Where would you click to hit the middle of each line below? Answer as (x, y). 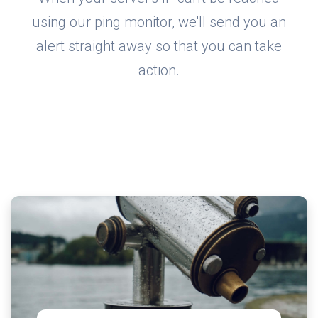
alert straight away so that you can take (159, 46)
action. (159, 71)
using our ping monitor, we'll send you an (159, 22)
